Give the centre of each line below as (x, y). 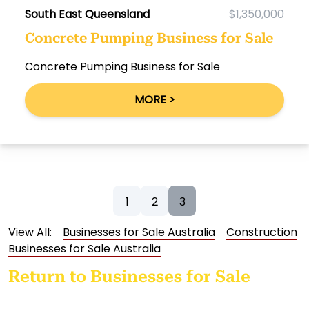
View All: (30, 232)
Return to (49, 277)
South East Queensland (87, 14)
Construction (262, 232)
